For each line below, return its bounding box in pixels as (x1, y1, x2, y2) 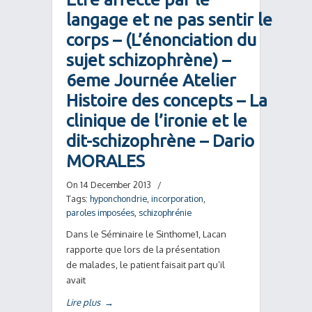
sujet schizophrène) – (66, 50, 231, 70)
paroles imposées (66, 207, 134, 218)
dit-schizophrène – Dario (66, 131, 254, 150)
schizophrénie (139, 207, 192, 218)
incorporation (151, 193, 203, 204)
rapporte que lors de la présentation (66, 244, 220, 255)
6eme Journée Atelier (66, 70, 236, 90)
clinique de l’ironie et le (66, 111, 247, 130)
